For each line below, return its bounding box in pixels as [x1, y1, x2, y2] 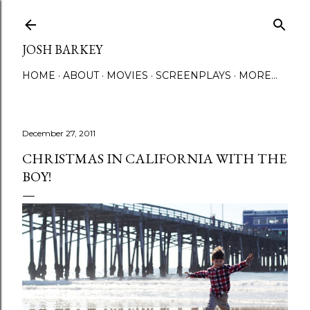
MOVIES [107, 69, 148, 82]
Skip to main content [98, 8, 212, 26]
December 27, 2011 [22, 128, 95, 138]
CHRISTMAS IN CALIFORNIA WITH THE [22, 149, 286, 167]
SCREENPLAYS [156, 69, 231, 82]
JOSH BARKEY [22, 42, 102, 57]
